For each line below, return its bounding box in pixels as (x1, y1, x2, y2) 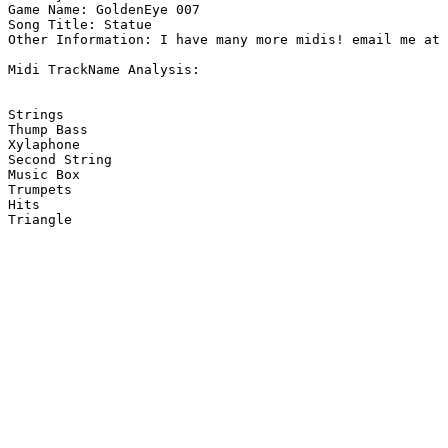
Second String (8, 152, 112, 168)
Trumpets (8, 182, 72, 198)
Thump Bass (8, 122, 88, 138)
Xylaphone (8, 137, 80, 153)
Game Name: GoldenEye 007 (8, 2, 200, 18)
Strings (8, 107, 64, 123)
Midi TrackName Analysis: (8, 62, 200, 78)
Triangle (8, 212, 72, 228)
